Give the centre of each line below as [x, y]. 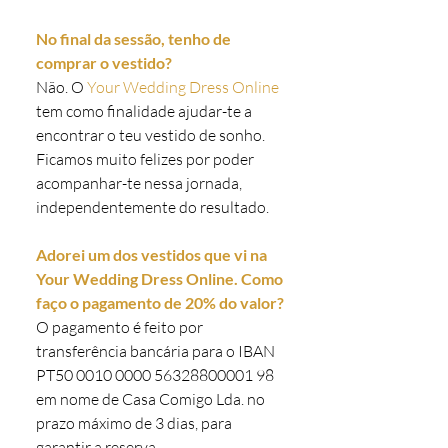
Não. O [61, 87]
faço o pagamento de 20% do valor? [160, 302]
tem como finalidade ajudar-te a [144, 111]
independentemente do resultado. [152, 207]
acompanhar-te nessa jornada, [139, 183]
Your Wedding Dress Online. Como [159, 278]
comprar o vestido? [104, 62]
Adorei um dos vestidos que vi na [151, 254]
